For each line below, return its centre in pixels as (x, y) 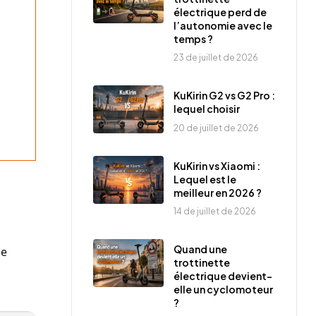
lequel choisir (207, 109)
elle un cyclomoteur (223, 290)
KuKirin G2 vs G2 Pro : (224, 96)
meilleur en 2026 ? (218, 192)
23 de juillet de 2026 (216, 58)
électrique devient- (223, 276)
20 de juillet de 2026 (216, 128)
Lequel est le (205, 179)
